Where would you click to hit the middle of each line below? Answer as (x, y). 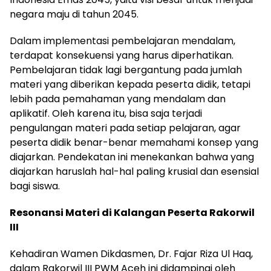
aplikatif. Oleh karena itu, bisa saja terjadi (106, 114)
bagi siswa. (35, 186)
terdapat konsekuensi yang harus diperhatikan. (122, 56)
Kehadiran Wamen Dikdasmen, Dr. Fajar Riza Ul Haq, (131, 254)
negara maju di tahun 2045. (74, 15)
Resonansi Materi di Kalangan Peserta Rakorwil (132, 213)
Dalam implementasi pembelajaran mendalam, (122, 41)
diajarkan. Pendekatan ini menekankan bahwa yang (132, 157)
